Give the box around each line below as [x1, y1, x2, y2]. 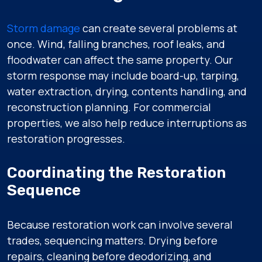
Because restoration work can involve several [7, 218, 233, 232]
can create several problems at [80, 21, 237, 35]
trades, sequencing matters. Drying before [7, 233, 218, 247]
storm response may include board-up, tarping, [7, 68, 239, 82]
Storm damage [7, 21, 80, 35]
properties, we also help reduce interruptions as [7, 116, 247, 130]
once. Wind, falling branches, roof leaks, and [7, 37, 225, 51]
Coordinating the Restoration [7, 164, 226, 182]
